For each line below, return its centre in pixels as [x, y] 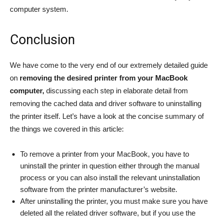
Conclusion [42, 40]
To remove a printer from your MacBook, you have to [105, 154]
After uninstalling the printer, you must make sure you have [114, 201]
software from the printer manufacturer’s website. [99, 189]
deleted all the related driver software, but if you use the [108, 213]
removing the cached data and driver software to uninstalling [106, 103]
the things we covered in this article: [67, 129]
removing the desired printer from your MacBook [104, 78]
